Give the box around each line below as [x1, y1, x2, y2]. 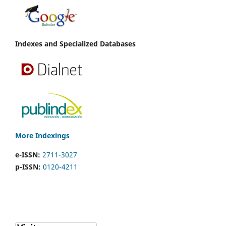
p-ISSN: [15, 161, 41, 172]
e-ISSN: [15, 149, 40, 159]
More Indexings [15, 130, 70, 140]
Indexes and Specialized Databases [15, 38, 136, 48]
